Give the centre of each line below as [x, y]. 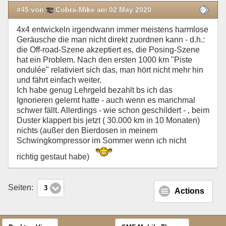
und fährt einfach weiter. [59, 80]
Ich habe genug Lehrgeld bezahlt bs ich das [95, 90]
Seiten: [22, 188]
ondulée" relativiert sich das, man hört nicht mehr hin [110, 70]
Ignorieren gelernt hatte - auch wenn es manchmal [106, 100]
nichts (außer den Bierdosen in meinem [87, 130]
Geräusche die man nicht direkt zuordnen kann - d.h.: [111, 40]
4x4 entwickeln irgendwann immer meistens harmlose [112, 30]
